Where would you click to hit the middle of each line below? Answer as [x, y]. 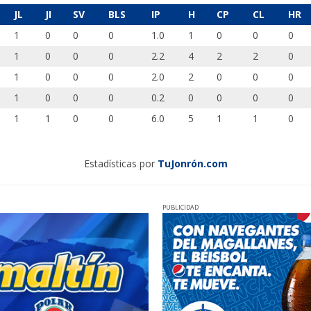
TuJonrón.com [192, 164]
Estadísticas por [120, 164]
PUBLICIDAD [180, 208]
